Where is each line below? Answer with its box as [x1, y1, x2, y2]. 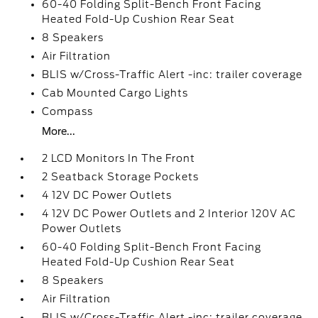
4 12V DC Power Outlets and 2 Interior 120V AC [42, 208, 297, 219]
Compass [42, 106, 94, 117]
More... [42, 126, 76, 137]
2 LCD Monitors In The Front [42, 153, 196, 164]
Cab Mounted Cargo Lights [42, 87, 189, 99]
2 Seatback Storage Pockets [42, 171, 199, 182]
